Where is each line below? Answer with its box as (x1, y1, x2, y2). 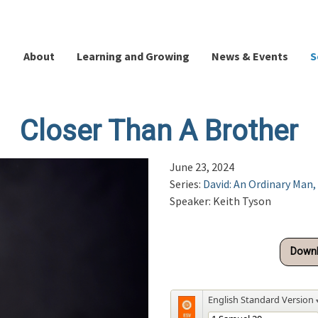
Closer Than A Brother (20, 114, 298, 148)
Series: (170, 177, 203, 191)
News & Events (212, 49, 288, 64)
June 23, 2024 (170, 160, 234, 174)
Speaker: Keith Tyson (170, 194, 271, 208)
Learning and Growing (77, 49, 190, 64)
